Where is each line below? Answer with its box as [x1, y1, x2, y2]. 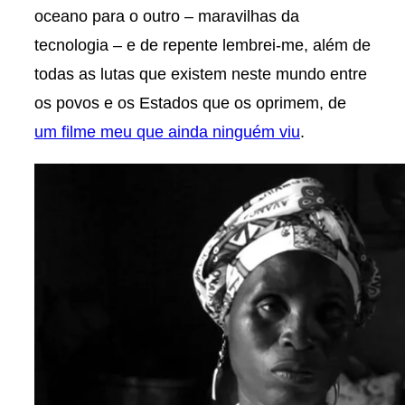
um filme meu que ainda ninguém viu [34, 122, 300, 142]
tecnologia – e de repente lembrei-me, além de [34, 35, 371, 55]
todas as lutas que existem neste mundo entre [34, 64, 367, 84]
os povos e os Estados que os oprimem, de [34, 93, 346, 113]
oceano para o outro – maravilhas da [34, 6, 299, 26]
